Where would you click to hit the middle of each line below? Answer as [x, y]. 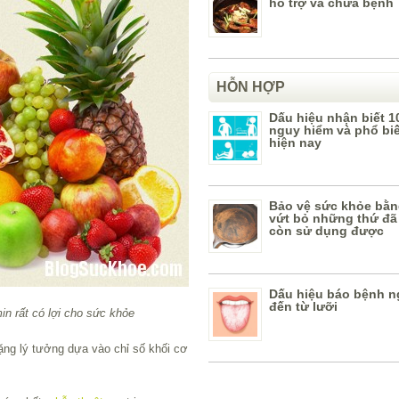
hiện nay [295, 142]
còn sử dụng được [326, 231]
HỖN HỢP [251, 87]
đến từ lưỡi [303, 306]
